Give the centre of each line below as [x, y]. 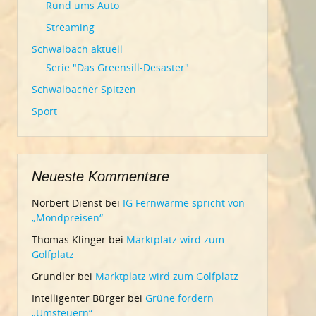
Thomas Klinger [69, 239]
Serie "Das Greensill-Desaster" [117, 67]
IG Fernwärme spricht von [184, 203]
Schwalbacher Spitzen [84, 89]
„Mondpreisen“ [67, 218]
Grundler [53, 276]
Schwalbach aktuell [77, 49]
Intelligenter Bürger [78, 298]
